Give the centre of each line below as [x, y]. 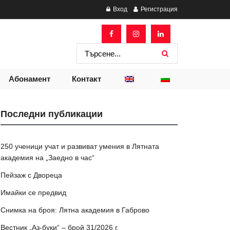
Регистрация [158, 9]
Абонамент [30, 79]
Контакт [86, 79]
